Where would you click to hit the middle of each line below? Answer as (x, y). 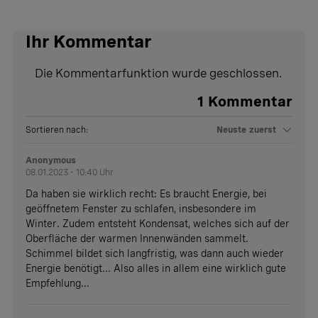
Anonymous (51, 161)
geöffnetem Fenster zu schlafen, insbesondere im (141, 209)
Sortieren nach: (57, 130)
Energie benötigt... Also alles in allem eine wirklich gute (156, 269)
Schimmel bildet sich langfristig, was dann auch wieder (155, 254)
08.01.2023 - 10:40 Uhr (70, 173)
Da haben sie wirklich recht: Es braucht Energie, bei (147, 194)
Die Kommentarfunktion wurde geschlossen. (159, 73)
